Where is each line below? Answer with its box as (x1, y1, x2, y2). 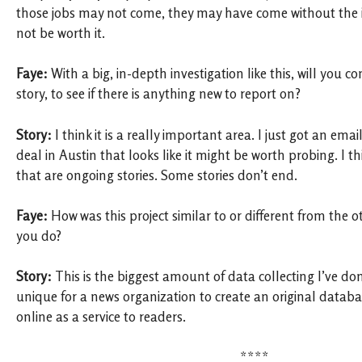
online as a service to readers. (16, 308, 186, 325)
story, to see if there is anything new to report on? (16, 86, 301, 103)
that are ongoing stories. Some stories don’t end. (16, 166, 297, 183)
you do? (16, 227, 61, 244)
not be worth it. (16, 25, 105, 42)
